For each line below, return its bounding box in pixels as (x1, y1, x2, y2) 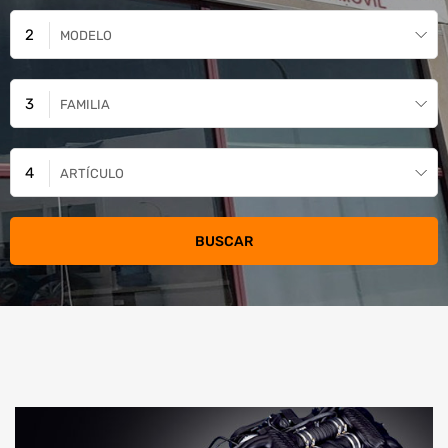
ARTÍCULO (60, 166, 124, 181)
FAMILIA (60, 97, 110, 112)
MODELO (60, 28, 112, 43)
